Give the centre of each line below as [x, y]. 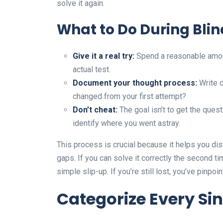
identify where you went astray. [126, 123]
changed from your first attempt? [129, 96]
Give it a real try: [104, 56]
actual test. [92, 69]
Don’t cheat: [95, 110]
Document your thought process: [135, 83]
